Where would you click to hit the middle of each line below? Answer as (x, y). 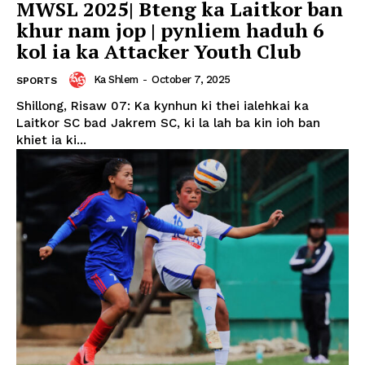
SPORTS (37, 81)
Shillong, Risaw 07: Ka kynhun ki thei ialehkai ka (163, 106)
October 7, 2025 (191, 80)
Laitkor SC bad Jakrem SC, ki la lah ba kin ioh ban (168, 123)
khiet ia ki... (51, 141)
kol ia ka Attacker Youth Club (158, 52)
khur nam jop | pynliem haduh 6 (170, 31)
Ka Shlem (116, 80)
